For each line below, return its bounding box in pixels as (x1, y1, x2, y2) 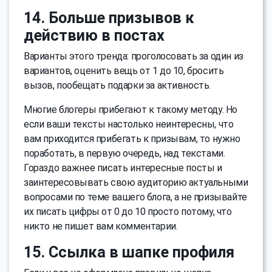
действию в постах (24, 26, 165, 44)
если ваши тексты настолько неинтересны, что (24, 118, 234, 130)
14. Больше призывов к (24, 8, 194, 27)
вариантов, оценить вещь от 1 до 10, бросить (24, 64, 224, 76)
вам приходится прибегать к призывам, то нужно (24, 132, 240, 144)
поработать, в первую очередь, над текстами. (24, 147, 225, 159)
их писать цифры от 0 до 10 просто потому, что (24, 205, 232, 217)
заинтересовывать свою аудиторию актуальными (24, 176, 248, 188)
